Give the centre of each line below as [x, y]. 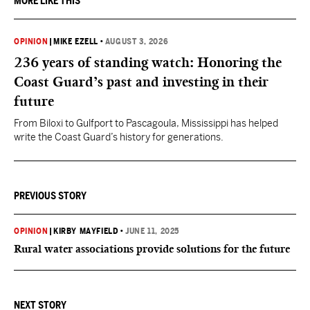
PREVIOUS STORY [50, 196]
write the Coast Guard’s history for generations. [119, 137]
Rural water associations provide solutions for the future [152, 249]
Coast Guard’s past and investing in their [141, 82]
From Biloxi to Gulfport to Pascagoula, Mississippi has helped [146, 123]
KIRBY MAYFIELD [86, 231]
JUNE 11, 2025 [153, 231]
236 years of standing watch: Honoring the [148, 62]
